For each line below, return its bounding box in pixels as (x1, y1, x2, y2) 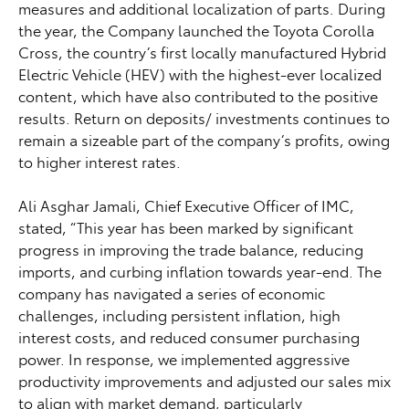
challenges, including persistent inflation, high (18, 304, 341, 325)
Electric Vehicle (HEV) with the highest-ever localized (18, 63, 382, 84)
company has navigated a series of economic (18, 282, 325, 303)
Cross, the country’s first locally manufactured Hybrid (18, 41, 386, 62)
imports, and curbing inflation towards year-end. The (18, 260, 382, 281)
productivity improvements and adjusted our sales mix (18, 370, 391, 391)
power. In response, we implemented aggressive (18, 348, 350, 369)
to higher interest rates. (18, 151, 181, 172)
